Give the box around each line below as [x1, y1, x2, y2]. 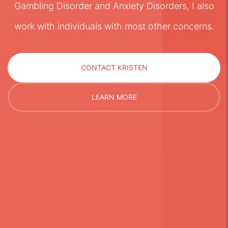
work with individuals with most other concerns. [14, 21, 214, 32]
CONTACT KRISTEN [80, 63, 148, 72]
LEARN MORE [91, 93, 137, 101]
